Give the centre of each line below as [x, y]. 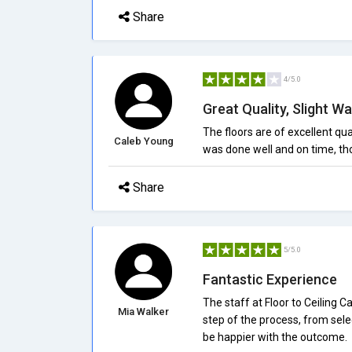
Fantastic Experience [269, 279]
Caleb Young [143, 141]
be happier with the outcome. [275, 337]
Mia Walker [144, 312]
